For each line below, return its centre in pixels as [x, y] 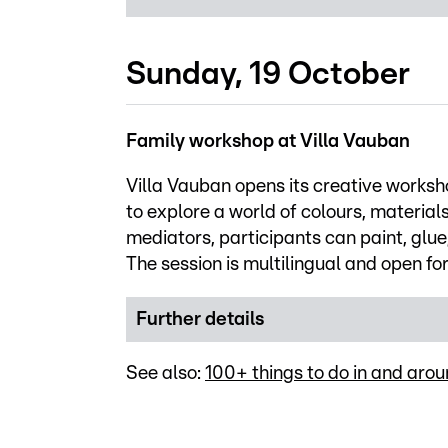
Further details [200, 319]
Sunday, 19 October [268, 73]
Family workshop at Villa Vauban [268, 141]
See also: [165, 373]
